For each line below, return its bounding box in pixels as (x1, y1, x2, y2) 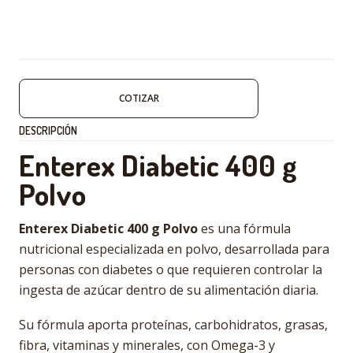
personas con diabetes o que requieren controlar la (19, 261, 322, 278)
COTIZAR (118, 91, 159, 105)
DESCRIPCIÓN (19, 124, 77, 137)
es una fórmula (198, 220, 291, 237)
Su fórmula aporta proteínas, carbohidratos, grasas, (19, 316, 328, 333)
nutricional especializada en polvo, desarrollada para (19, 240, 329, 258)
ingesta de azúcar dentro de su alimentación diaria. (19, 281, 318, 299)
